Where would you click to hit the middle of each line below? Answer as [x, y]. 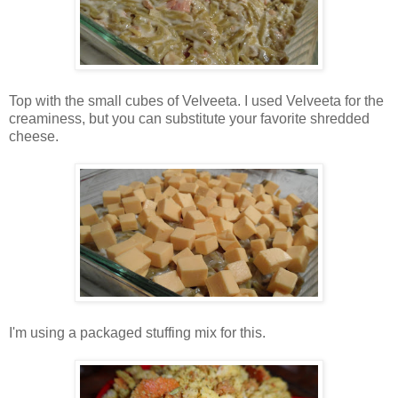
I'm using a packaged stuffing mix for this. [137, 333]
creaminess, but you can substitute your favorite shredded [189, 119]
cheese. [34, 137]
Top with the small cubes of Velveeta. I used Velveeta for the [196, 101]
